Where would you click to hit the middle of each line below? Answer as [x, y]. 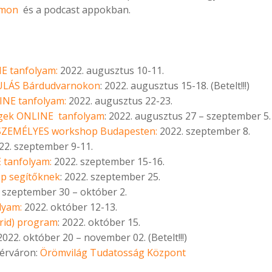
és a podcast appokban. [74, 10]
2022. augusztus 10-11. [112, 71]
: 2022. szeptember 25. [110, 177]
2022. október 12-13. [71, 207]
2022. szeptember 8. [204, 131]
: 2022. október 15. [99, 223]
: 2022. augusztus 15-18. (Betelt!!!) [175, 86]
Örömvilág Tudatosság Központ [113, 253]
